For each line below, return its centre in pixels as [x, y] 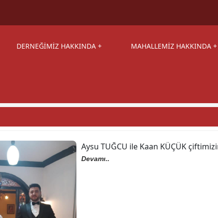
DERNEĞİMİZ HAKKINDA [56, 46]
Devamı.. [95, 159]
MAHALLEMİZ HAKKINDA [171, 46]
